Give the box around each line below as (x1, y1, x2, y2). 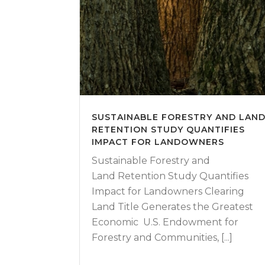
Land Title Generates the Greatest (92, 201, 253, 212)
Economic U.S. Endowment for (92, 216, 238, 228)
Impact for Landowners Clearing (92, 185, 244, 197)
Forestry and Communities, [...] (92, 231, 232, 243)
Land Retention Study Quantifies (92, 170, 248, 182)
